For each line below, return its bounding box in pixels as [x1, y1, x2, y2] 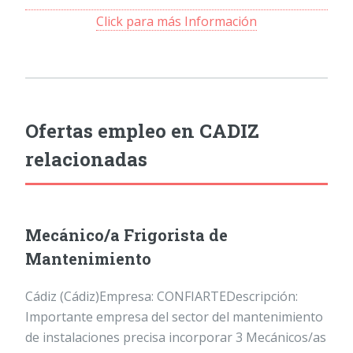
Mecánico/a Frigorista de [25, 225, 228, 246]
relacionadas [25, 147, 147, 173]
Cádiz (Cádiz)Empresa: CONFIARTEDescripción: [25, 288, 298, 306]
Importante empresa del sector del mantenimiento [25, 308, 323, 326]
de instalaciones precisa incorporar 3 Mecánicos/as [25, 329, 326, 347]
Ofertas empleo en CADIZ [25, 118, 259, 144]
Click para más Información [96, 13, 257, 31]
